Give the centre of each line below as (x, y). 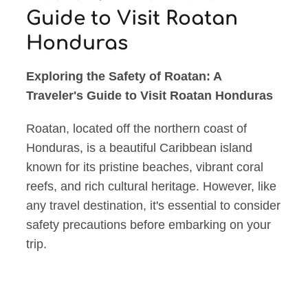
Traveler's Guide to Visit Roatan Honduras (150, 96)
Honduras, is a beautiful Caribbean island (140, 148)
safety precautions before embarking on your (149, 225)
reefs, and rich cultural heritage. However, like (152, 187)
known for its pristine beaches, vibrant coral (145, 167)
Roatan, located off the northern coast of (137, 129)
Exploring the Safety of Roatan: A (124, 77)
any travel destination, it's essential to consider (154, 206)
